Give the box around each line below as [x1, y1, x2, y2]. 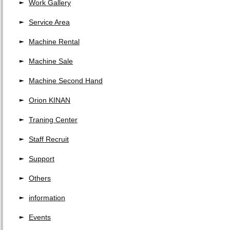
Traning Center [29, 116, 78, 124]
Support [29, 155, 54, 163]
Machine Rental [29, 37, 80, 46]
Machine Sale [29, 57, 73, 65]
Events [29, 213, 51, 221]
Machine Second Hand [29, 76, 103, 85]
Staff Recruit [29, 135, 69, 143]
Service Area [29, 18, 70, 26]
